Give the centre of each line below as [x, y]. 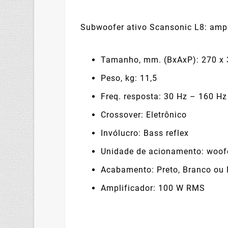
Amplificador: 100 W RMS [153, 188]
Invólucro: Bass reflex [145, 133]
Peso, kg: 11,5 [129, 78]
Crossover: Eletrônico [144, 115]
